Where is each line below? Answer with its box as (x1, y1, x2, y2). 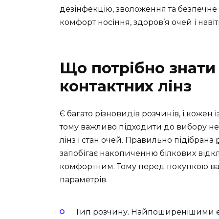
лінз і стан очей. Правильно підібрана (60, 135, 216, 145)
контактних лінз (60, 77, 192, 96)
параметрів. (60, 175, 108, 185)
